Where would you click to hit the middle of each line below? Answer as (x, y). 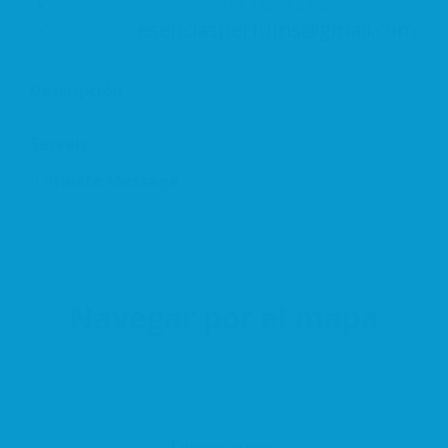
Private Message (109, 181)
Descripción (76, 89)
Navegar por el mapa (224, 317)
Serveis (59, 144)
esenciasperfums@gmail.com (276, 29)
